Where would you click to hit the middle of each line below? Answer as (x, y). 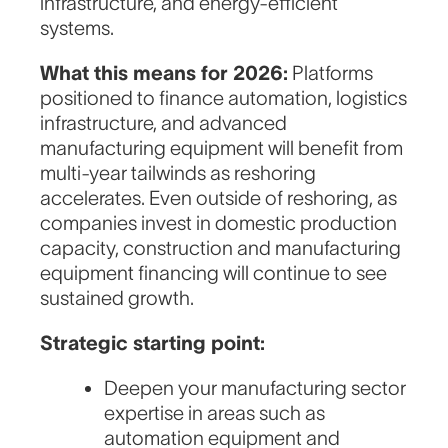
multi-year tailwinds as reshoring (178, 173)
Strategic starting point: (153, 343)
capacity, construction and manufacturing (221, 248)
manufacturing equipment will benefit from (222, 148)
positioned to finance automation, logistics (224, 98)
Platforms (331, 73)
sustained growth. (117, 298)
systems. (77, 28)
